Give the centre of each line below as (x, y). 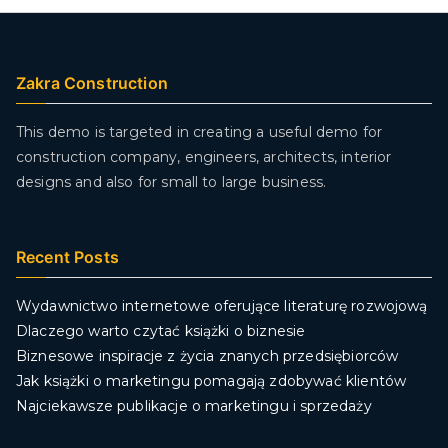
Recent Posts (67, 256)
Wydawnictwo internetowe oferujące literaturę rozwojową (222, 305)
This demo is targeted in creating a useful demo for (199, 131)
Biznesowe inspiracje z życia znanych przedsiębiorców (207, 355)
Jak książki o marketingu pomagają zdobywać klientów (211, 380)
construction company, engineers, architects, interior (204, 156)
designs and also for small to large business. (171, 181)
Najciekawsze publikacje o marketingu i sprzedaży (194, 405)
